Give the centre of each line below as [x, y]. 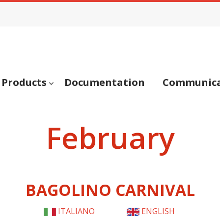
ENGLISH [158, 211]
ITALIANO [76, 211]
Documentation [105, 82]
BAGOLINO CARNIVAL [110, 190]
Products [24, 82]
